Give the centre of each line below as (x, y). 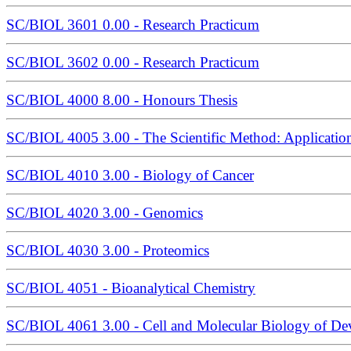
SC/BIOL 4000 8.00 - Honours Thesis (122, 100)
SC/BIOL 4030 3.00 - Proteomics (108, 251)
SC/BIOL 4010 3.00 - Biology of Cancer (130, 175)
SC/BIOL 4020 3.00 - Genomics (105, 213)
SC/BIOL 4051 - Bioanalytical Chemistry (131, 288)
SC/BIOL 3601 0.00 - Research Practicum (133, 25)
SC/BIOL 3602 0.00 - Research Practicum (133, 63)
